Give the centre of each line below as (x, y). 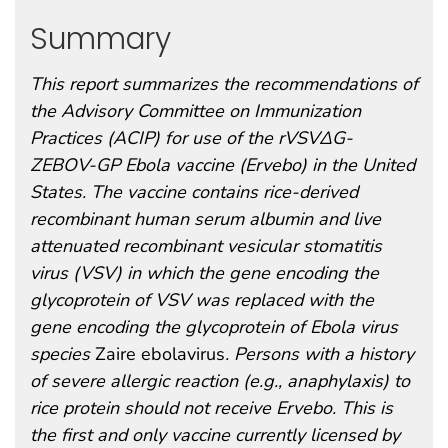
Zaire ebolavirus (160, 353)
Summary (100, 38)
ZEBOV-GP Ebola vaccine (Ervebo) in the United (222, 164)
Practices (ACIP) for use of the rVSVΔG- (191, 137)
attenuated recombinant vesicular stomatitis (206, 245)
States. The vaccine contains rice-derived (194, 191)
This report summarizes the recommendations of (224, 83)
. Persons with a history (319, 353)
